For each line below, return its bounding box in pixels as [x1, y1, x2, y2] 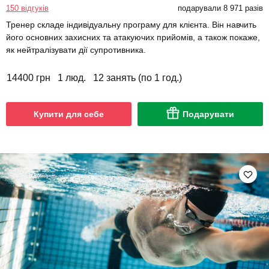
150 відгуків [6, 4, 49, 13]
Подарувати [183, 109, 234, 119]
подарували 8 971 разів [177, 4, 263, 13]
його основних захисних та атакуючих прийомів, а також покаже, [6, 32, 260, 43]
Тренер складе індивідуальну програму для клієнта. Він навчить [6, 20, 256, 30]
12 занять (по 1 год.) [93, 73, 182, 83]
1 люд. [58, 73, 86, 83]
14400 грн [7, 73, 50, 83]
